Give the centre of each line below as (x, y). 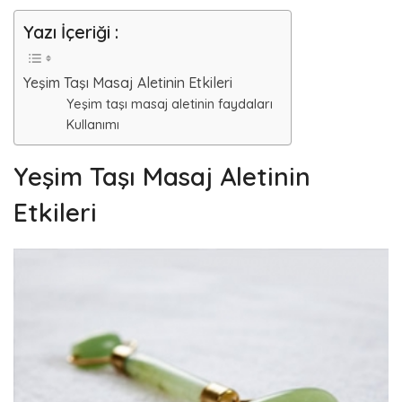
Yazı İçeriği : (71, 32)
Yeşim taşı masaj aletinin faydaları (170, 104)
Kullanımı (93, 125)
